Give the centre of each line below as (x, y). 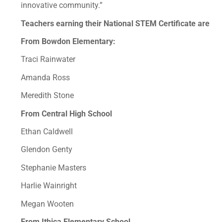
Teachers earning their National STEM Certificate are (115, 23)
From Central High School (66, 113)
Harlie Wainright (49, 186)
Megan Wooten (47, 204)
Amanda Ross (45, 77)
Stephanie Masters (54, 167)
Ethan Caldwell (47, 132)
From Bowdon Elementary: (69, 42)
